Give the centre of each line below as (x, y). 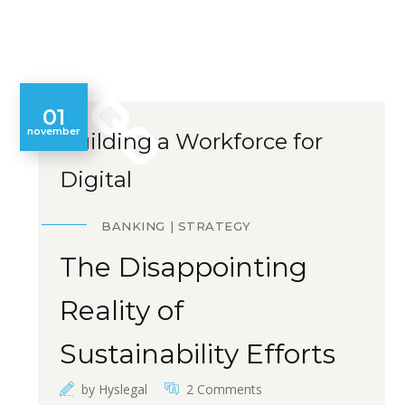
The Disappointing (184, 267)
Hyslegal (123, 389)
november (54, 131)
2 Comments (225, 389)
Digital (96, 179)
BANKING (133, 226)
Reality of (122, 311)
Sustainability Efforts (198, 354)
